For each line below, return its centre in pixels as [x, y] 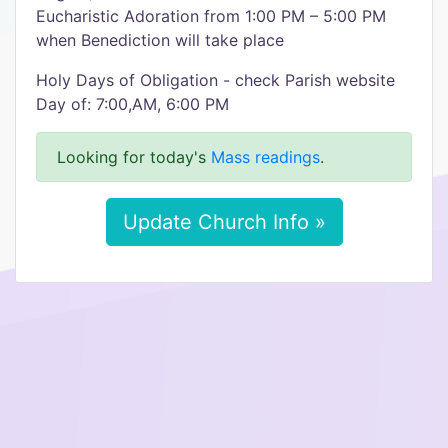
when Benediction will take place [160, 40]
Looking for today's [134, 157]
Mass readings [265, 157]
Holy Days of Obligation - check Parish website [215, 80]
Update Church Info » [224, 222]
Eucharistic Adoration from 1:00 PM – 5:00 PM [211, 16]
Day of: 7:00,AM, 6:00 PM [132, 104]
